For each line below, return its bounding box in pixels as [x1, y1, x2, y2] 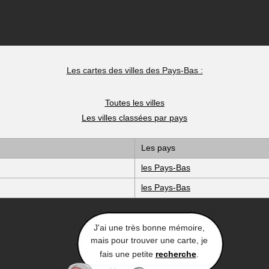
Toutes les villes [104, 98, 165, 107]
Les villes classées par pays [82, 113, 187, 122]
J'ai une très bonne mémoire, [93, 223, 205, 232]
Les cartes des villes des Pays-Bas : [66, 65, 203, 75]
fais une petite [99, 249, 156, 259]
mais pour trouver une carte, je [90, 235, 208, 245]
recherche [155, 249, 196, 259]
